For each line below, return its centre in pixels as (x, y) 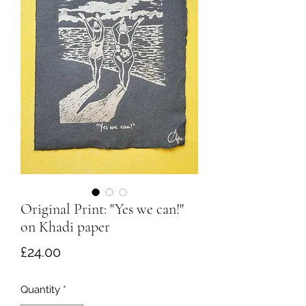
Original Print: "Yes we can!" (102, 209)
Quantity (40, 289)
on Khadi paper (65, 226)
